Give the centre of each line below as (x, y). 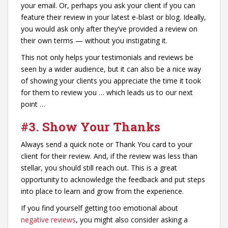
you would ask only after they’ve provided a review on (109, 28)
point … (34, 104)
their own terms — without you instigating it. (95, 40)
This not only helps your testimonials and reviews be (107, 57)
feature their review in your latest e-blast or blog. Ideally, (113, 17)
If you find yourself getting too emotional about (99, 208)
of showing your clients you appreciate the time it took (111, 80)
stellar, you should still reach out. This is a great (99, 167)
